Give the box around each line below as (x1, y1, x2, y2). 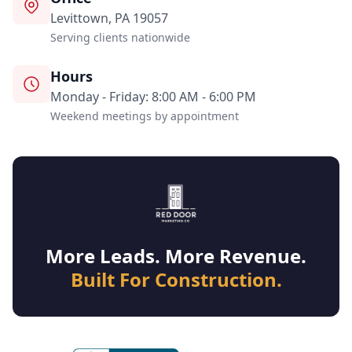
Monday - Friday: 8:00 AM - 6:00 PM (50, 88, 256, 105)
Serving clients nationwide (50, 30, 190, 45)
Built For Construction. (70, 266, 282, 292)
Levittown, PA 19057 (50, 9, 168, 27)
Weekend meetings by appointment (50, 108, 239, 123)
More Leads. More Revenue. (46, 243, 306, 269)
